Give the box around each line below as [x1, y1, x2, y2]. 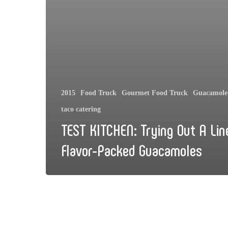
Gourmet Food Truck [122, 89, 188, 97]
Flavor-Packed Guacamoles [61, 139, 202, 159]
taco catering [61, 105, 101, 113]
